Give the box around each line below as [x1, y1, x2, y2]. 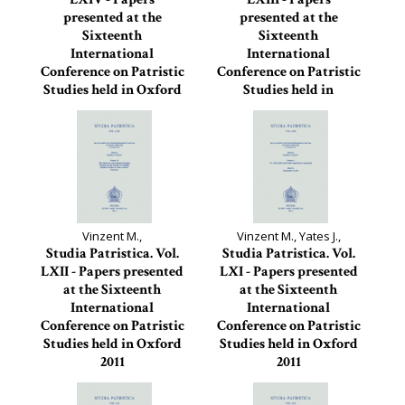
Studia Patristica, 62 [59, 372, 165, 389]
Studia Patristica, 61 [235, 372, 342, 389]
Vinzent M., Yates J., [236, 228, 341, 244]
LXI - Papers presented [219, 262, 358, 281]
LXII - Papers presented [41, 262, 184, 281]
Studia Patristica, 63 [235, 118, 342, 135]
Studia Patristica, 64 [59, 118, 165, 135]
